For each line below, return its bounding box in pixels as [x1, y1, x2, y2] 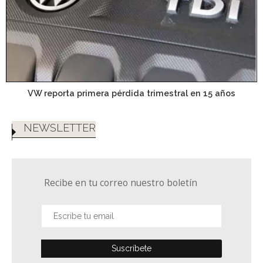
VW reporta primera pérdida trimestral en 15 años [28, 87, 235, 98]
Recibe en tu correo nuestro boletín [44, 177, 197, 190]
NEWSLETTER [23, 122, 96, 134]
